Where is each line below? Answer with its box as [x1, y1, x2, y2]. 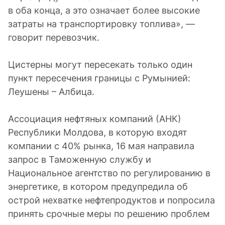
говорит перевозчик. [8, 32, 99, 43]
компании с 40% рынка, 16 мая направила [8, 141, 194, 151]
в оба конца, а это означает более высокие [8, 5, 200, 16]
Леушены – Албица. [8, 86, 94, 97]
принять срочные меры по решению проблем [8, 208, 210, 219]
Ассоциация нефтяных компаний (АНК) [8, 114, 181, 124]
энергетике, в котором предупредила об [8, 181, 188, 192]
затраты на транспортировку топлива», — [8, 19, 195, 29]
